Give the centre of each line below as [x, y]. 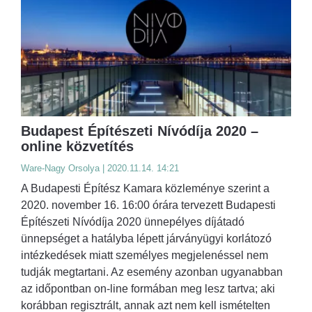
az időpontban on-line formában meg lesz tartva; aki [148, 289]
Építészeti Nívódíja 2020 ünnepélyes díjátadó [133, 222]
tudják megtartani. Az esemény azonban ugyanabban [152, 272]
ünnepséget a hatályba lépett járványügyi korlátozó [146, 239]
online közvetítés [77, 147]
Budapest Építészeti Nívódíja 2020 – [140, 131]
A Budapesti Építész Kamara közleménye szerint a [145, 189]
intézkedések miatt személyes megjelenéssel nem [145, 256]
